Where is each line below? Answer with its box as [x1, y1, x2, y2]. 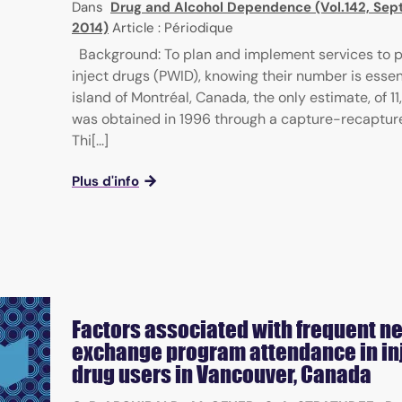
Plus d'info [72, 172, 139, 191]
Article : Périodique [112, 19, 233, 38]
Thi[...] [72, 131, 109, 151]
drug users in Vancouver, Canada [72, 361, 371, 389]
